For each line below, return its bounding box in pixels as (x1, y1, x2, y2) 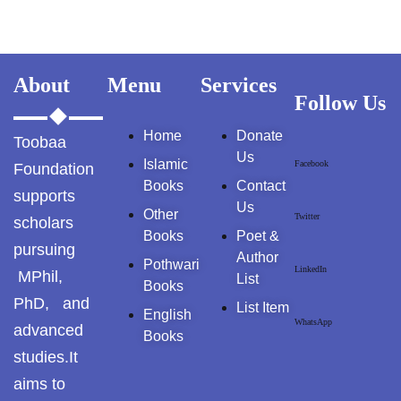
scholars (13, 214, 73, 232)
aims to (13, 375, 65, 393)
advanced (13, 321, 83, 339)
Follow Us (294, 91, 386, 115)
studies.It (13, 348, 78, 366)
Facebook (294, 158, 328, 168)
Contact (236, 178, 286, 193)
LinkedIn (294, 264, 327, 274)
